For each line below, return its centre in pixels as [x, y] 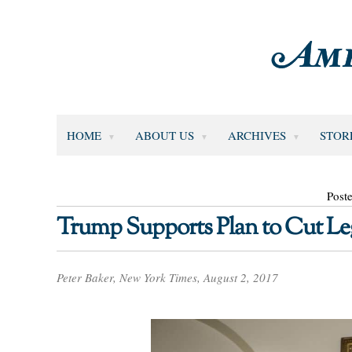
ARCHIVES [257, 135]
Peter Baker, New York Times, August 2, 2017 [167, 277]
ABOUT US [164, 135]
